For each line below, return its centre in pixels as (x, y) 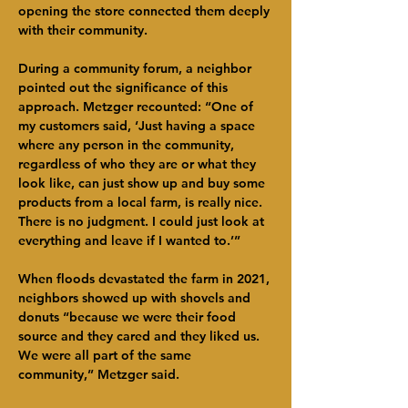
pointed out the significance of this (125, 87)
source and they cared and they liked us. (141, 336)
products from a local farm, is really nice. (142, 202)
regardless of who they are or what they (139, 164)
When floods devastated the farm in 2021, (146, 279)
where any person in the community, (128, 145)
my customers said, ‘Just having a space (138, 126)
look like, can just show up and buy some (143, 183)
